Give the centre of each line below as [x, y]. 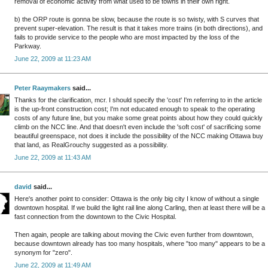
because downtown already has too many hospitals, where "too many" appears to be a [140, 244]
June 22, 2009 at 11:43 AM [53, 157]
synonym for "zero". [43, 253]
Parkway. [28, 46]
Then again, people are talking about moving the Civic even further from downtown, [134, 235]
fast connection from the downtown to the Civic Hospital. [95, 217]
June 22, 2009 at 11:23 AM [53, 58]
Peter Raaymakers [42, 88]
